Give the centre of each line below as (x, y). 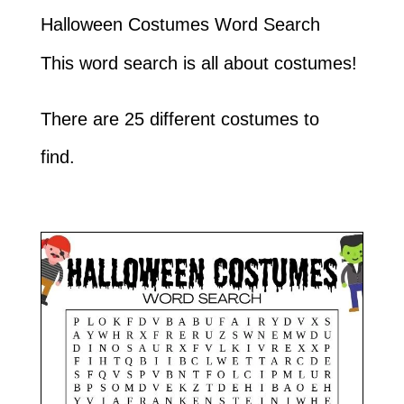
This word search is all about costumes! (198, 64)
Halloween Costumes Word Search (180, 25)
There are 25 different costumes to (179, 119)
